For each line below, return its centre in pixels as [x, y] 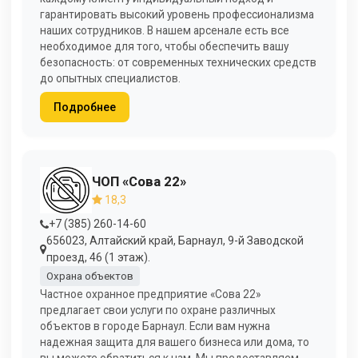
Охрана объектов [89, 276]
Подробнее [84, 107]
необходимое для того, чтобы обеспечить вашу [164, 47]
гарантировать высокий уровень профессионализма [177, 15]
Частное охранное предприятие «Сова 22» [150, 294]
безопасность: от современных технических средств [178, 63]
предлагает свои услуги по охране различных [158, 310]
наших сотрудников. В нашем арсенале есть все [165, 31]
